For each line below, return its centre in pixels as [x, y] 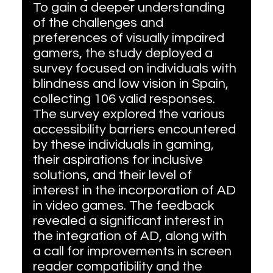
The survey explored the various [130, 115]
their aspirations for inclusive [119, 160]
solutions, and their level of [114, 175]
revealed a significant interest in [129, 221]
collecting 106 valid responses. [125, 99]
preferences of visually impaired [130, 38]
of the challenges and [99, 23]
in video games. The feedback [125, 206]
